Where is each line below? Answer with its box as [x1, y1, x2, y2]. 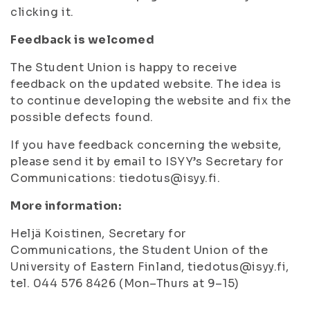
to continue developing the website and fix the [10, 93, 291, 108]
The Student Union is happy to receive [10, 60, 237, 75]
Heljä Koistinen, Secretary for [10, 226, 186, 241]
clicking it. [10, 5, 74, 19]
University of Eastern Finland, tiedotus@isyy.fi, [10, 259, 289, 274]
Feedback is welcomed [10, 33, 155, 47]
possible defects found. [10, 110, 154, 125]
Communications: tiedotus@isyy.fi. [10, 171, 221, 185]
